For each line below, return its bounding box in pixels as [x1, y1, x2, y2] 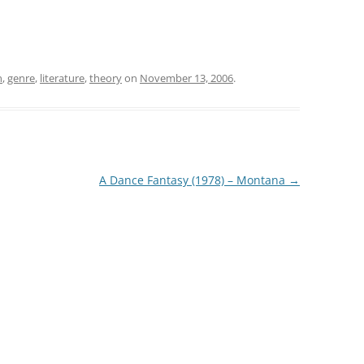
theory [89, 70, 122, 85]
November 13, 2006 [140, 70, 233, 85]
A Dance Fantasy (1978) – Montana [98, 171, 288, 188]
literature [40, 70, 84, 85]
